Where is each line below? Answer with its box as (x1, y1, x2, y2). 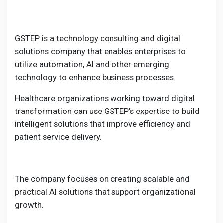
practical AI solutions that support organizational (15, 187, 196, 197)
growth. (15, 200, 44, 210)
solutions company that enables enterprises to (15, 46, 186, 56)
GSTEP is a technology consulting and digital (15, 33, 180, 43)
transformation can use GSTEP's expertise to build (15, 106, 200, 116)
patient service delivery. (15, 132, 102, 142)
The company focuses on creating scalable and (15, 174, 190, 184)
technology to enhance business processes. (15, 72, 176, 82)
